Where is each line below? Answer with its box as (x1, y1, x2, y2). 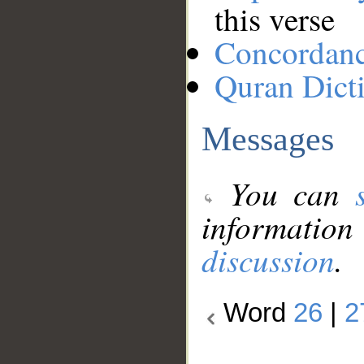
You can (214, 171, 356, 215)
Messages (201, 119, 334, 158)
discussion (201, 238, 335, 282)
